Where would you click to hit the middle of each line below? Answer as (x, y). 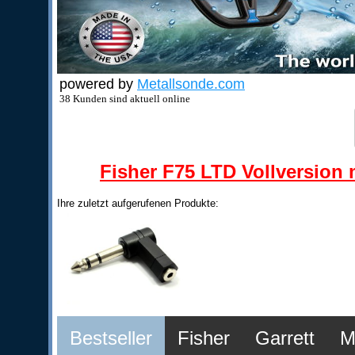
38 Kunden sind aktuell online (125, 99)
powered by (98, 84)
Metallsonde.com (191, 84)
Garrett (285, 338)
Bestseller (111, 338)
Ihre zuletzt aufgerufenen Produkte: (138, 203)
